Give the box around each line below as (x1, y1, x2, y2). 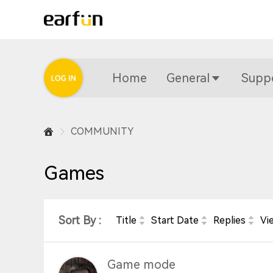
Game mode (107, 257, 175, 272)
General (166, 71, 210, 85)
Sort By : (58, 214, 101, 227)
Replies (213, 214, 246, 226)
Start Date (151, 214, 199, 226)
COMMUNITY (71, 126, 133, 137)
